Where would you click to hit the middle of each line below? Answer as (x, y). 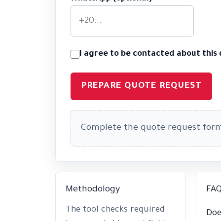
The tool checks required (115, 211)
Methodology (93, 190)
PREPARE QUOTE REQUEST (141, 87)
